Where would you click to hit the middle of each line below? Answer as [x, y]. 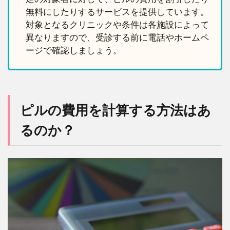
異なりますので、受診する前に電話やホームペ [118, 37]
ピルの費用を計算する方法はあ [116, 110]
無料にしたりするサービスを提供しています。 [118, 12]
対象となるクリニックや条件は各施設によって [118, 25]
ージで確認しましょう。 [74, 50]
